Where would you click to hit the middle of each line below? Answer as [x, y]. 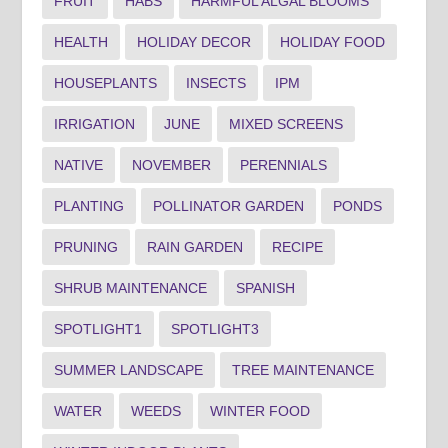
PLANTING [89, 205]
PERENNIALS [284, 164]
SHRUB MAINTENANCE [131, 287]
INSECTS [216, 82]
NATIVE [79, 164]
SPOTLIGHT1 [98, 328]
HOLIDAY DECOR [194, 41]
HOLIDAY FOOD [333, 41]
